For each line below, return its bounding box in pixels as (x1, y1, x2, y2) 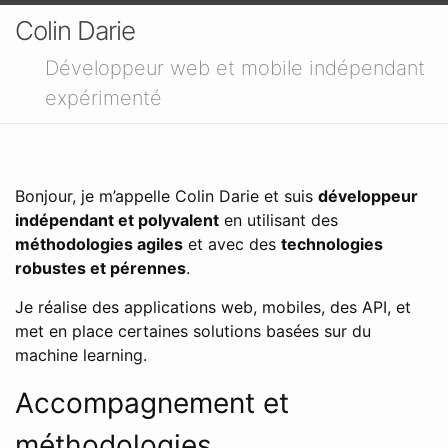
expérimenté (45, 86, 162, 110)
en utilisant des (219, 210, 338, 230)
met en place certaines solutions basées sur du (15, 321, 371, 341)
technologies (281, 234, 383, 254)
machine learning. (15, 345, 147, 365)
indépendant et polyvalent (15, 210, 219, 230)
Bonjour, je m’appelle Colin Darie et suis (15, 186, 318, 206)
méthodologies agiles (15, 234, 183, 254)
